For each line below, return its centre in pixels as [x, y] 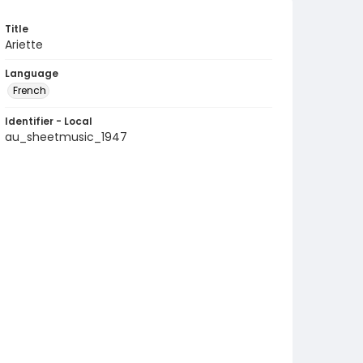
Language [32, 73]
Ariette [24, 45]
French [30, 90]
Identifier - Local [49, 121]
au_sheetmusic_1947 [66, 137]
